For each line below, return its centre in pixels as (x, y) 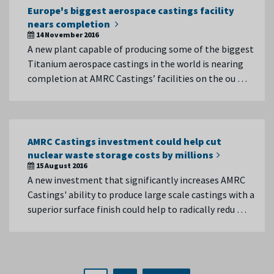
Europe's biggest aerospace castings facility (131, 10)
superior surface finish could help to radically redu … (137, 209)
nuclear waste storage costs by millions (120, 155)
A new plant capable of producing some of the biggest (141, 49)
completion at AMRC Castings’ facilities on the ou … (137, 78)
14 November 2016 (67, 35)
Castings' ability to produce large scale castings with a (141, 194)
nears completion (70, 24)
